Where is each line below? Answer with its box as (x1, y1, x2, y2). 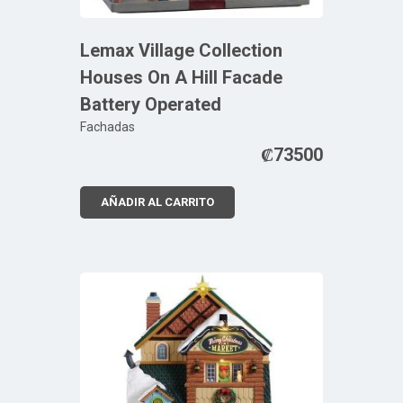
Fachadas (80, 119, 135, 134)
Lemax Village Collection (80, 39, 282, 61)
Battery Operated (80, 93, 221, 115)
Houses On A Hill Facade (80, 66, 282, 88)
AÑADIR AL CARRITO (101, 194, 214, 209)
